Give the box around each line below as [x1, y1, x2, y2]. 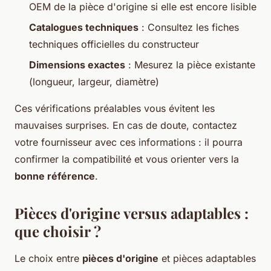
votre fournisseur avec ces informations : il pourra [15, 136, 243, 149]
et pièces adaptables [158, 252, 256, 265]
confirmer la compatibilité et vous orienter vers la [15, 153, 239, 166]
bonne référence [15, 170, 95, 183]
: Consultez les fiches [139, 21, 239, 34]
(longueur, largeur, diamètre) [29, 76, 159, 88]
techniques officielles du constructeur [29, 38, 199, 51]
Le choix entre [15, 252, 82, 265]
